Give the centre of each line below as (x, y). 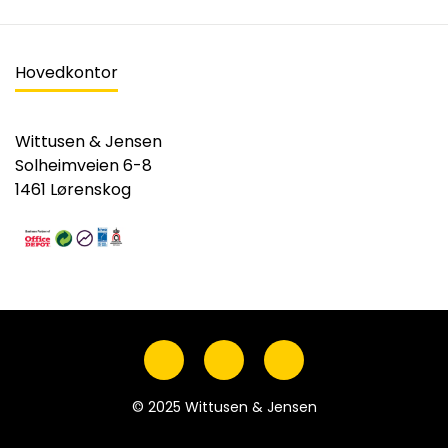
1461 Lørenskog (73, 189)
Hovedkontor (66, 73)
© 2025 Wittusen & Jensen (224, 407)
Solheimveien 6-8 (83, 165)
